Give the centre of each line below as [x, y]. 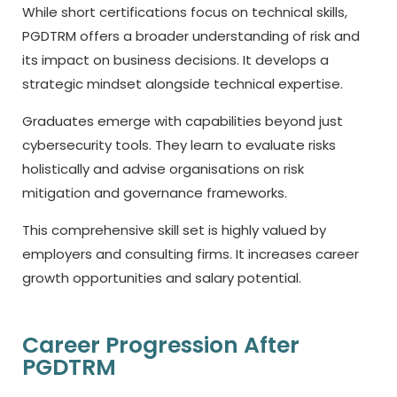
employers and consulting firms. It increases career [191, 254]
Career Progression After [161, 345]
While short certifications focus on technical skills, [185, 12]
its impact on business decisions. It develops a [175, 60]
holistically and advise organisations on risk [163, 169]
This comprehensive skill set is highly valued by [174, 230]
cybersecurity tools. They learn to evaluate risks [179, 145]
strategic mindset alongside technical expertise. [183, 84]
